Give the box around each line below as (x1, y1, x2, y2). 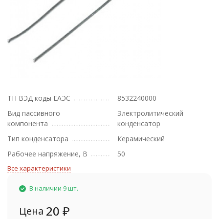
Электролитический (117, 109, 183, 118)
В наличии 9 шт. (29, 184, 78, 193)
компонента (7, 119, 48, 128)
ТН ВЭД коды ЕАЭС (7, 93, 70, 103)
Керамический (117, 134, 165, 143)
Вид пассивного (7, 109, 60, 118)
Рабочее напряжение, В (7, 149, 88, 158)
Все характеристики (7, 164, 71, 173)
